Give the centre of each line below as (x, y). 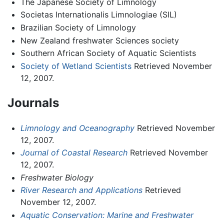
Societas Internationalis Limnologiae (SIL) (98, 15)
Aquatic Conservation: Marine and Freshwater (107, 215)
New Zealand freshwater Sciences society (99, 40)
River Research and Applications (81, 190)
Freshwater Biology (57, 177)
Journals (33, 102)
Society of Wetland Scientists (76, 66)
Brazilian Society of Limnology (78, 27)
